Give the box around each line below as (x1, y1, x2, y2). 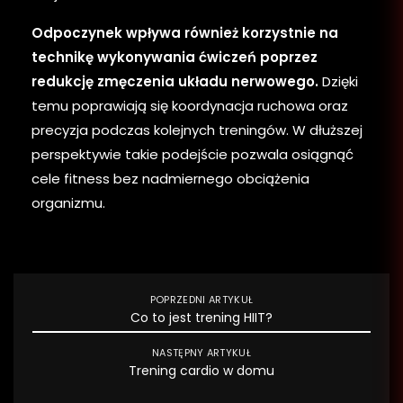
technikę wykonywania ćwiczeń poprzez (31, 47, 318, 67)
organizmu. (31, 193, 105, 212)
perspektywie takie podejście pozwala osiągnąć (31, 144, 354, 164)
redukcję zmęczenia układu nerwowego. (31, 71, 318, 91)
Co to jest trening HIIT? (130, 308, 273, 327)
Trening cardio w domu (129, 361, 274, 380)
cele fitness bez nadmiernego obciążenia (31, 168, 309, 188)
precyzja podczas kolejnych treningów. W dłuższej (31, 120, 363, 139)
